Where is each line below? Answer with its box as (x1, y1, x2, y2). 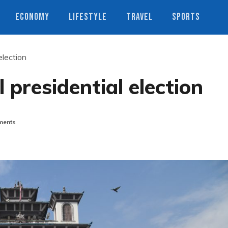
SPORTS (172, 11, 200, 23)
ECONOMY (15, 11, 49, 23)
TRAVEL (126, 11, 153, 23)
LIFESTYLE (69, 11, 107, 23)
